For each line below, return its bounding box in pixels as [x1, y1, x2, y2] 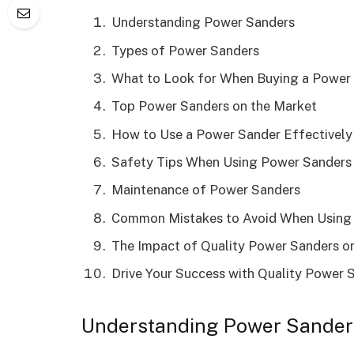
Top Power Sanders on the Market [111, 98, 317, 115]
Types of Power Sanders [111, 42, 259, 58]
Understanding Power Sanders [111, 14, 295, 31]
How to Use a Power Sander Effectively [111, 126, 352, 142]
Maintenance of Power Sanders [111, 182, 300, 198]
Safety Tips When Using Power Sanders [111, 153, 352, 170]
